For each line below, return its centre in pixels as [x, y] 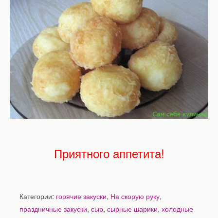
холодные [177, 208]
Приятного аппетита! [109, 153]
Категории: [38, 196]
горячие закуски [81, 196]
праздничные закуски [53, 208]
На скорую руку [135, 196]
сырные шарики [132, 208]
